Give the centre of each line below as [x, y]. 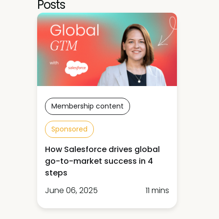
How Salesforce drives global [102, 149]
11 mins [157, 190]
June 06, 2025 [71, 190]
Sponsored [69, 129]
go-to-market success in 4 [99, 161]
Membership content [88, 106]
